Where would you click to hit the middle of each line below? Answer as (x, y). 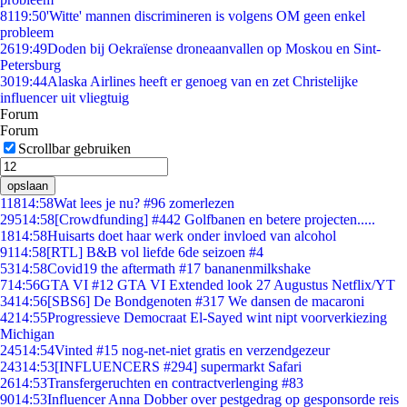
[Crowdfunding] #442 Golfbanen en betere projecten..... (215, 219)
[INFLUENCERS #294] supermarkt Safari (178, 367)
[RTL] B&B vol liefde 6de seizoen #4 (155, 252)
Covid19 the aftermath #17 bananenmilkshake (179, 268)
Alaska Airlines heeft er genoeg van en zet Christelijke (203, 81)
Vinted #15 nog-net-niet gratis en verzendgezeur (192, 350)
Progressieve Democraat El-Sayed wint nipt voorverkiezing (217, 318)
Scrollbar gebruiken (74, 149)
